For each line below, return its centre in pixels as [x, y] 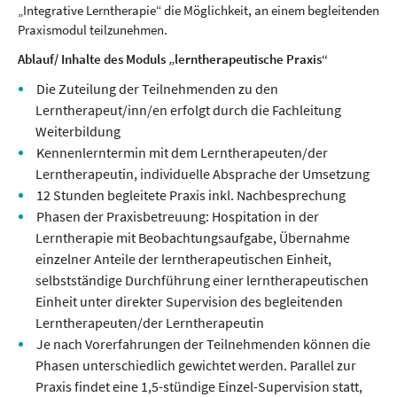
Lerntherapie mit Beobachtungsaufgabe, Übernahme [193, 238]
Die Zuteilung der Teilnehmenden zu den [157, 89]
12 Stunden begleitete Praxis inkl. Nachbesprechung [191, 195]
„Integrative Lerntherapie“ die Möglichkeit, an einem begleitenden [198, 11]
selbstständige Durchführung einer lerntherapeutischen [202, 280]
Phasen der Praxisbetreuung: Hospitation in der [178, 217]
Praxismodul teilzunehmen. [94, 30]
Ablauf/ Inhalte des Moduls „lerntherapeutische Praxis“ [173, 58]
